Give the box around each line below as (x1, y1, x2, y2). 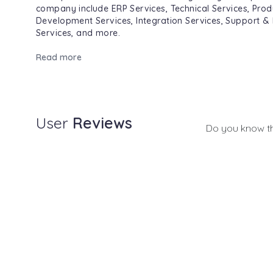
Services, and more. (36, 27, 120, 38)
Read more (36, 52, 82, 63)
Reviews (73, 113, 132, 132)
